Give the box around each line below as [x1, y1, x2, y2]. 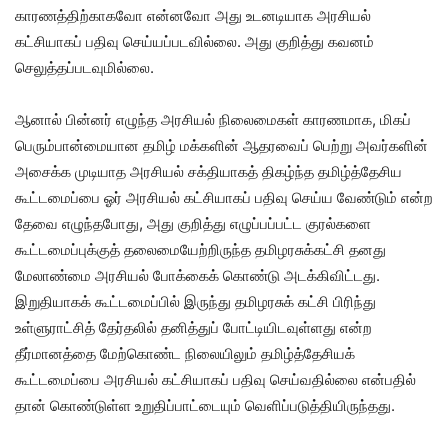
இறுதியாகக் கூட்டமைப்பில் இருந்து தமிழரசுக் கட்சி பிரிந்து [15, 292, 376, 312]
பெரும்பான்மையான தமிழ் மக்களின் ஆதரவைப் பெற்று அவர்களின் [15, 136, 428, 156]
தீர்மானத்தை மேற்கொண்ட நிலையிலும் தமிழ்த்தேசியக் [15, 344, 355, 364]
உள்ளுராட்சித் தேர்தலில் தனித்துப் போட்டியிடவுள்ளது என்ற [15, 318, 372, 338]
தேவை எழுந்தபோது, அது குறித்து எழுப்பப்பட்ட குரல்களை [15, 214, 371, 234]
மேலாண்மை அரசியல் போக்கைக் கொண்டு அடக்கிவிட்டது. [15, 266, 380, 286]
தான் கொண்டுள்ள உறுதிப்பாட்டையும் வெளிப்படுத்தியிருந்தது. [15, 396, 395, 416]
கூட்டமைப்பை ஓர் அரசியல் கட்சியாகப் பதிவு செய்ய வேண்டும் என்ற [15, 188, 433, 208]
